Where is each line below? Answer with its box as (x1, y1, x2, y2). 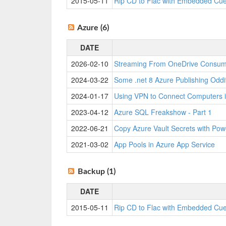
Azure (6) (77, 24, 109, 32)
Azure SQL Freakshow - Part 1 (114, 107, 212, 117)
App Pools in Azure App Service (114, 139, 215, 149)
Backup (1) (78, 167, 116, 176)
